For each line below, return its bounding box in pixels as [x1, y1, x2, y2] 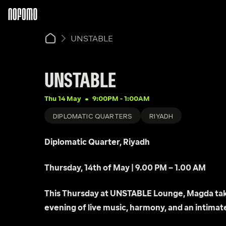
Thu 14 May [44, 96, 81, 102]
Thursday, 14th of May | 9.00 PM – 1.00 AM [44, 164, 206, 173]
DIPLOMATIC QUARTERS [53, 113, 133, 120]
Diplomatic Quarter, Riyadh [44, 139, 150, 147]
